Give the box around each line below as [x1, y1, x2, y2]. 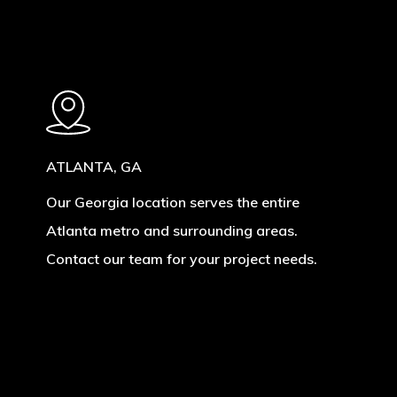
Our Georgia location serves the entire [45, 193, 300, 211]
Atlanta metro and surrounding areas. [45, 222, 298, 239]
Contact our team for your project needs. [45, 250, 317, 268]
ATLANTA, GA [45, 158, 142, 175]
